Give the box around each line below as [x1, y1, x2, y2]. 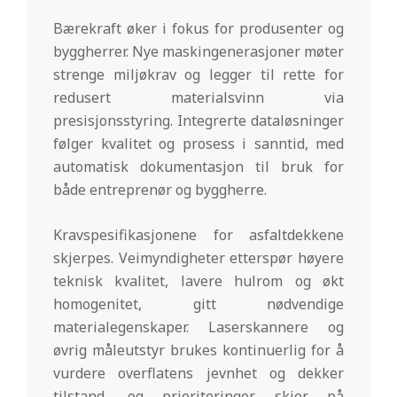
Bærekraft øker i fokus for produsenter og [53, 18, 344, 38]
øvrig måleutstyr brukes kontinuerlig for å [53, 339, 344, 360]
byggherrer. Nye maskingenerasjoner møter [53, 41, 344, 61]
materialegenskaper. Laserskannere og [53, 316, 344, 337]
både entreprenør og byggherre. [53, 179, 267, 199]
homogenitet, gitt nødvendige [53, 293, 344, 314]
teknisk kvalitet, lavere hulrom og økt [53, 270, 344, 291]
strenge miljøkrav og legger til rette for [53, 64, 344, 84]
